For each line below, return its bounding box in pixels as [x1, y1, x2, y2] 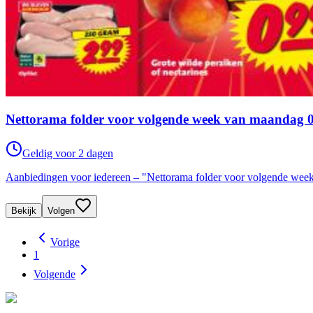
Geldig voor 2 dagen [22, 147, 113, 159]
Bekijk [11, 205, 36, 216]
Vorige [50, 235, 80, 248]
